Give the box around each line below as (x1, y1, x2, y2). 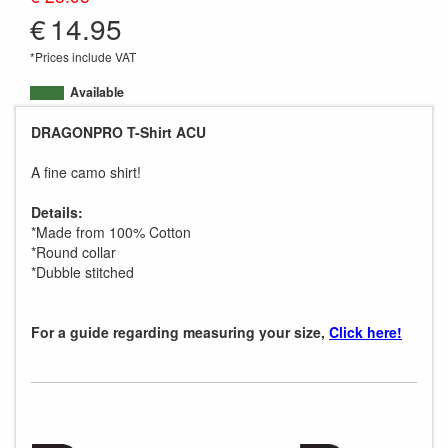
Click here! (329, 322, 402, 342)
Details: (31, 202, 83, 222)
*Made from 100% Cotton (31, 222, 191, 242)
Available (70, 83, 124, 101)
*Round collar (31, 242, 116, 262)
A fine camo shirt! (31, 162, 141, 182)
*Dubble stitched (31, 262, 134, 282)
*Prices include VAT (30, 48, 136, 65)
